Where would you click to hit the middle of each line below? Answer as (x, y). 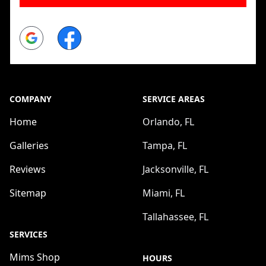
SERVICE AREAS (174, 99)
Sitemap (28, 193)
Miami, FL (164, 193)
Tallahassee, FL (175, 216)
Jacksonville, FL (175, 169)
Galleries (29, 145)
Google (35, 32)
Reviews (28, 169)
